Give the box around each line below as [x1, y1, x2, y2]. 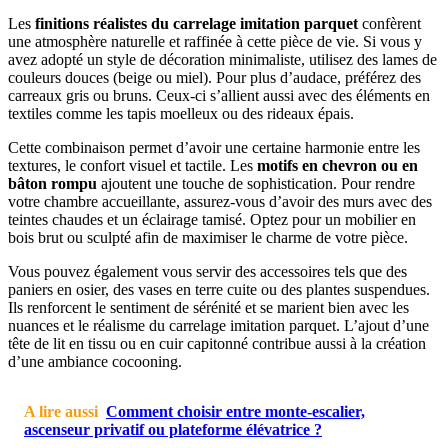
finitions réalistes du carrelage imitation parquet [35, 15, 358, 33]
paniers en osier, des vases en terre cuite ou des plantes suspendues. [8, 281, 430, 299]
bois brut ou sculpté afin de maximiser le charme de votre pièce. [8, 229, 408, 247]
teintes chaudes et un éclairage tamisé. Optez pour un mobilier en [8, 211, 416, 229]
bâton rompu [8, 175, 97, 193]
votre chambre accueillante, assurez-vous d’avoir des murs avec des [8, 193, 432, 211]
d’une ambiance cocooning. [8, 353, 182, 371]
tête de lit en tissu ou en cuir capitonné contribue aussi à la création [8, 335, 426, 353]
